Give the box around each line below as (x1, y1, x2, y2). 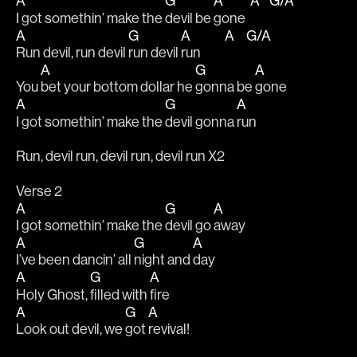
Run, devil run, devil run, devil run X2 (16, 147, 225, 166)
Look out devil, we (16, 320, 125, 339)
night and (134, 250, 193, 269)
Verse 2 (16, 181, 62, 200)
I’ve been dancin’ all (16, 250, 134, 269)
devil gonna (165, 112, 237, 131)
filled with (90, 284, 150, 304)
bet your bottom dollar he (41, 77, 195, 96)
